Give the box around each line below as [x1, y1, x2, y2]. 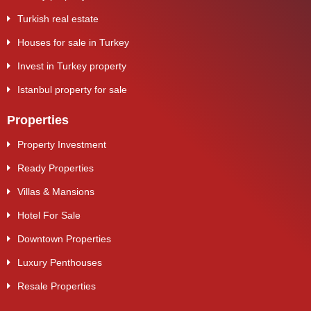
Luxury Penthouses [17, 256, 102, 268]
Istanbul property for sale [17, 83, 127, 95]
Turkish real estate [17, 12, 99, 24]
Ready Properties [17, 162, 94, 174]
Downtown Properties [17, 233, 111, 244]
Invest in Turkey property [17, 60, 126, 72]
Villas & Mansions [17, 185, 94, 197]
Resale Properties [17, 280, 96, 292]
